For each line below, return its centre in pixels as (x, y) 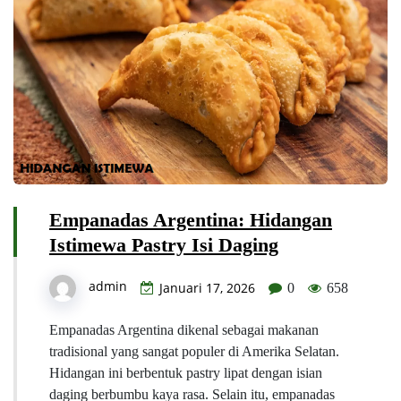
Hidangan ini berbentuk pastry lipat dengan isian (186, 372)
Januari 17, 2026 (207, 287)
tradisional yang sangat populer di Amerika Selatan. (194, 351)
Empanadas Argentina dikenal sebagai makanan (184, 329)
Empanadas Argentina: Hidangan (191, 219)
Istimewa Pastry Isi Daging (164, 244)
